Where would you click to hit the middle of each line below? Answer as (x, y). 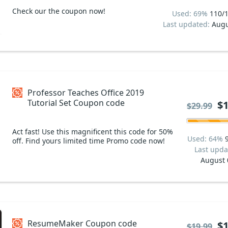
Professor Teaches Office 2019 (86, 93)
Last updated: (187, 24)
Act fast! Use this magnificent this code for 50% (93, 131)
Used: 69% (191, 13)
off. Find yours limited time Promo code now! (89, 140)
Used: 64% (206, 139)
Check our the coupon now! (59, 11)
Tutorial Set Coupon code (76, 103)
